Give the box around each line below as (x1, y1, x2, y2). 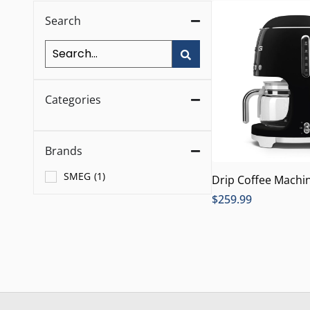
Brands (45, 143, 82, 158)
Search (45, 13, 81, 28)
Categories (45, 92, 101, 107)
